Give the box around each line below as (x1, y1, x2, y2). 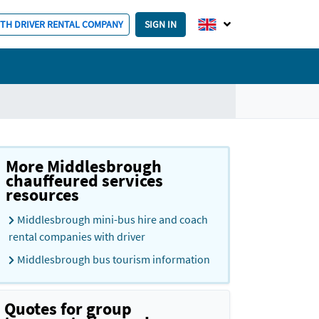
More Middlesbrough (6, 155, 162, 177)
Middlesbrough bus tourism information (17, 252, 210, 266)
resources (6, 184, 79, 206)
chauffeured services (6, 169, 163, 192)
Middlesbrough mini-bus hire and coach (17, 212, 208, 226)
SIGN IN (145, 17, 177, 31)
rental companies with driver (9, 229, 145, 244)
